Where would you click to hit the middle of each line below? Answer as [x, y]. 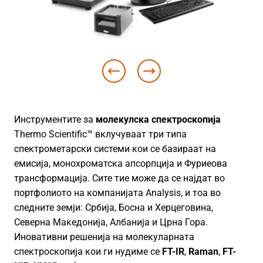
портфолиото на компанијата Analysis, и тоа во [117, 193]
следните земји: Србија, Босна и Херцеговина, [114, 207]
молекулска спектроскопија [158, 119]
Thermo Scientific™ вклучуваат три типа [100, 134]
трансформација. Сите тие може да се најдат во [119, 178]
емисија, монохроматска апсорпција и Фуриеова [121, 163]
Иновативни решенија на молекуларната [104, 237]
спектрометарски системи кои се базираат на [115, 149]
